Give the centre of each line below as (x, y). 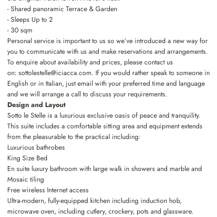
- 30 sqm (20, 30)
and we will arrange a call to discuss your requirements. (87, 94)
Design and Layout (36, 105)
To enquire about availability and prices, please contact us (90, 62)
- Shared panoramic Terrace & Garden (62, 9)
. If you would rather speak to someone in (151, 73)
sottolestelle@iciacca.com (55, 73)
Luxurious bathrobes (36, 147)
